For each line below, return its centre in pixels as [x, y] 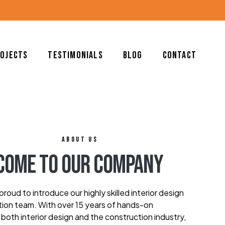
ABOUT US [80, 140]
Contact [179, 55]
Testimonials [75, 55]
